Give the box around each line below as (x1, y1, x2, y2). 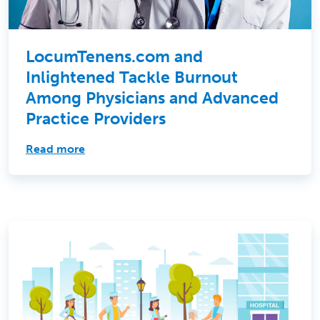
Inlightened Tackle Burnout (26, 66, 238, 87)
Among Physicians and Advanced (26, 87, 279, 108)
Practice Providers (26, 108, 166, 129)
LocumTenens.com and (26, 46, 203, 66)
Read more (26, 141, 85, 156)
